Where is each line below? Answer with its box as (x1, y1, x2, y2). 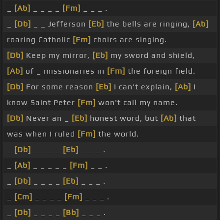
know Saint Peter (7, 98, 78, 108)
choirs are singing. (91, 35, 167, 45)
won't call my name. (96, 98, 178, 108)
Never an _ (24, 113, 72, 123)
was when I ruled (7, 129, 78, 139)
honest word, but (87, 113, 161, 123)
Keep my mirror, (24, 51, 92, 60)
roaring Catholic (7, 35, 73, 45)
